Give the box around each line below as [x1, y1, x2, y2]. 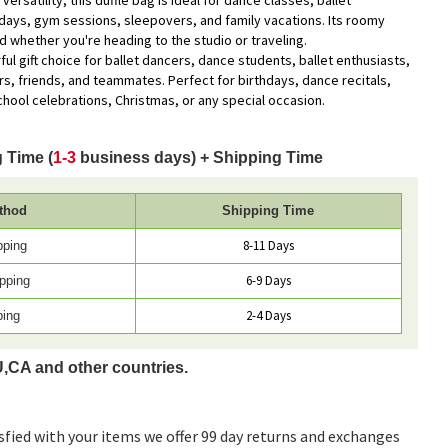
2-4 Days [245, 306, 291, 324]
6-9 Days [245, 271, 291, 289]
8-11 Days [242, 236, 294, 254]
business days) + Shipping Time [80, 149, 324, 166]
